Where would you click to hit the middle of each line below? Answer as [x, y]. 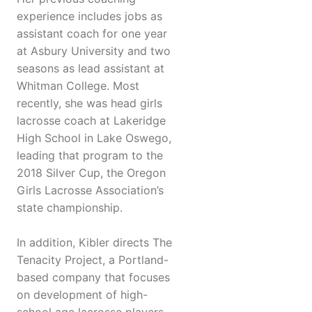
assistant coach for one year [92, 34]
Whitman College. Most [78, 86]
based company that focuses [93, 278]
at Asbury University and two [94, 51]
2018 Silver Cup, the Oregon [91, 173]
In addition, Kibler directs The [94, 243]
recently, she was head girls [89, 103]
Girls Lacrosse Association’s [90, 190]
